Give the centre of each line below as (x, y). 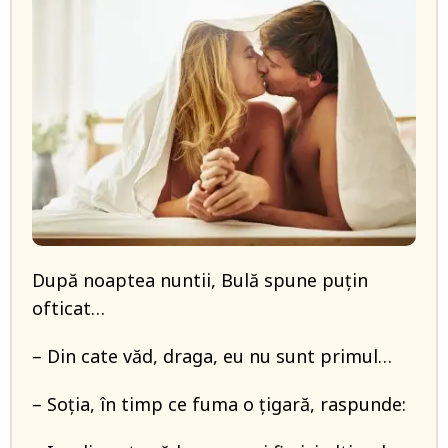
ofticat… (68, 308)
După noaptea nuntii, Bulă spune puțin (200, 280)
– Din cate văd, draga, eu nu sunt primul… (212, 356)
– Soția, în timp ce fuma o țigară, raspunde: (219, 404)
